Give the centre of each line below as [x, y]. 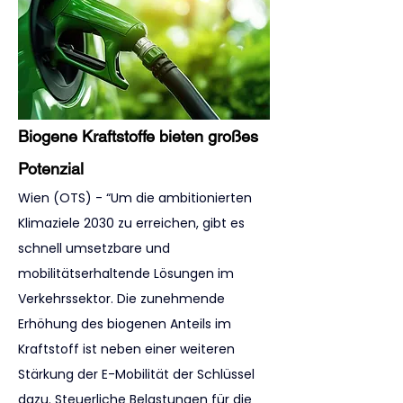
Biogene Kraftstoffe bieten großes [140, 136]
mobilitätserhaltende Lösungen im [128, 273]
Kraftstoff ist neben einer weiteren [128, 349]
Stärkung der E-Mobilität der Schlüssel [138, 374]
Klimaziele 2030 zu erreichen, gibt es [133, 223]
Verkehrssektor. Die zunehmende [123, 299]
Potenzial [51, 169]
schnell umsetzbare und [96, 248]
